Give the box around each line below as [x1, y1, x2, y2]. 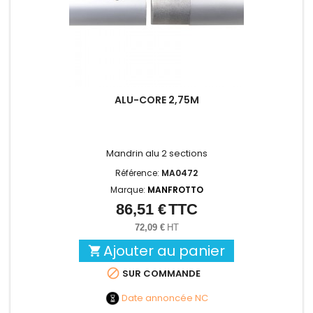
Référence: [115, 167, 161, 179]
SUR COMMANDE [119, 267, 201, 280]
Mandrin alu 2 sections [105, 147, 208, 160]
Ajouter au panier [103, 241, 225, 261]
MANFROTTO [147, 184, 203, 196]
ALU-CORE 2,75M [114, 93, 199, 107]
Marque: [110, 184, 147, 196]
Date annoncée [121, 291, 193, 305]
